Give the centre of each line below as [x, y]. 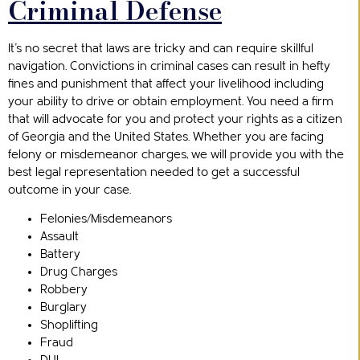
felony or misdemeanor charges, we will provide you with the [176, 154]
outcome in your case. [70, 190]
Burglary [63, 308]
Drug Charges [79, 272]
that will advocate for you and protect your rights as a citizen [175, 119]
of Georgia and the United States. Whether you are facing [166, 137]
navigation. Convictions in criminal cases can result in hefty [169, 66]
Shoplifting [69, 325]
